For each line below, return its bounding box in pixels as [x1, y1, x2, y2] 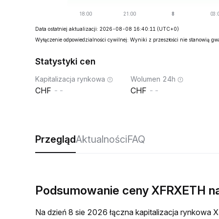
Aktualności [76, 133, 127, 145]
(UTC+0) [157, 26, 179, 32]
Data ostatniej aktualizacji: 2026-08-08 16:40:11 [35, 26, 155, 32]
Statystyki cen [35, 56, 95, 66]
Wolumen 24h [131, 75, 175, 83]
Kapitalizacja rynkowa [35, 75, 105, 83]
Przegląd [35, 133, 76, 145]
